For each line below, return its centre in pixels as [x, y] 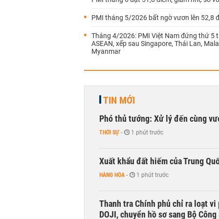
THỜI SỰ [109, 132]
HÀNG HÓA [112, 175]
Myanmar [106, 51]
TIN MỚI [119, 100]
